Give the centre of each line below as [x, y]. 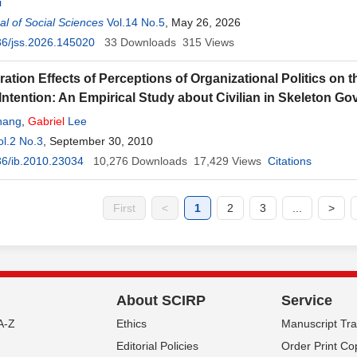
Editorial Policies [157, 346]
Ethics [131, 324]
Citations [290, 161]
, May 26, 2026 [203, 22]
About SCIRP [161, 300]
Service [307, 300]
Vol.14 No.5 [136, 22]
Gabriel [46, 121]
